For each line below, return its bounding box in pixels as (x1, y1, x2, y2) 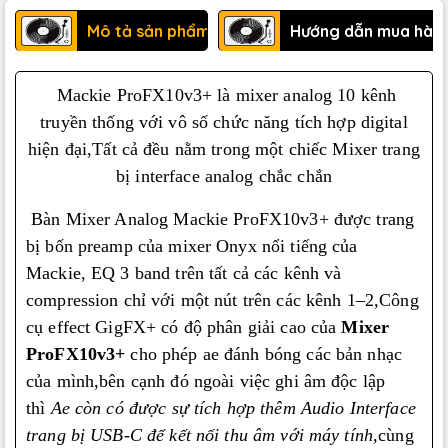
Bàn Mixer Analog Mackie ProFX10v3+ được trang (26, 209, 415, 229)
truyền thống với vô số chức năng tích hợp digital (40, 112, 408, 132)
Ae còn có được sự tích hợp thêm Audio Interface (50, 398, 416, 418)
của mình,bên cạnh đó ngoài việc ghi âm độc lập (26, 371, 386, 391)
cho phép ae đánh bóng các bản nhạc (130, 344, 403, 364)
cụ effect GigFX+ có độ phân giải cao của (26, 317, 342, 337)
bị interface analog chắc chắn (116, 166, 332, 186)
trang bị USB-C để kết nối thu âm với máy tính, (26, 425, 379, 445)
